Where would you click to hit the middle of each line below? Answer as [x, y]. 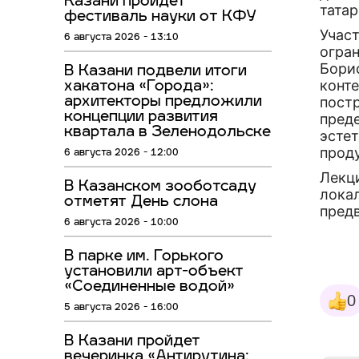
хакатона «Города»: [139, 87]
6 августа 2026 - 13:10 [121, 38]
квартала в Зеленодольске [167, 133]
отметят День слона [141, 203]
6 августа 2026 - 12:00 [121, 153]
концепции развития [141, 118]
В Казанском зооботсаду [160, 188]
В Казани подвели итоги [155, 72]
